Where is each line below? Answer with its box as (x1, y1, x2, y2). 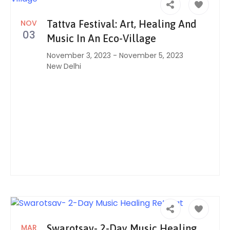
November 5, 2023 (119, 50, 183, 61)
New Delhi (47, 61, 81, 71)
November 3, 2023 (47, 50, 111, 61)
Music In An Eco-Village (47, 32, 156, 44)
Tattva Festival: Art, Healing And (47, 18, 197, 30)
